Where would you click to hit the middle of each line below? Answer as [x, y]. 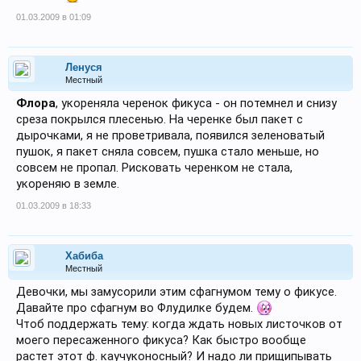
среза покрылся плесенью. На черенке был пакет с [160, 119]
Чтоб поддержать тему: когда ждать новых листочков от [179, 324]
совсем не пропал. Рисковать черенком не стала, [154, 168]
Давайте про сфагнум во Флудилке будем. [136, 308]
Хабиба [84, 256]
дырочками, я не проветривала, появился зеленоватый [170, 135]
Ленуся [84, 67]
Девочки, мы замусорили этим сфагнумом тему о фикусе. [176, 292]
